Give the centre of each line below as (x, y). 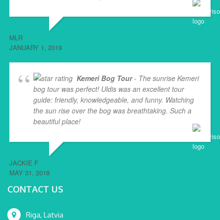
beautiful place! (57, 121)
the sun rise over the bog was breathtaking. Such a (112, 110)
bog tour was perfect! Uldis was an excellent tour (109, 89)
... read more (101, 121)
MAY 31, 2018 (29, 172)
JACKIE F (24, 163)
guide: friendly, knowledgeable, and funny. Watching (114, 99)
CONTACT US (35, 189)
